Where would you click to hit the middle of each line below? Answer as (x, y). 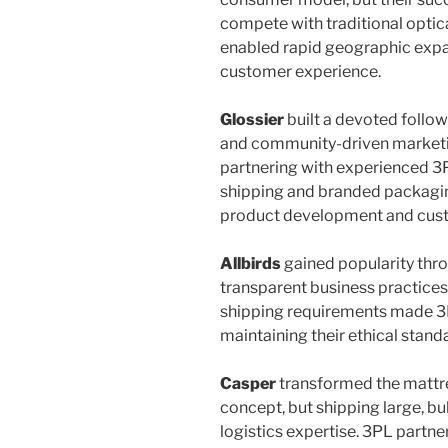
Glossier (252, 120)
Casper (248, 384)
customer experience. (300, 72)
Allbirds (250, 264)
